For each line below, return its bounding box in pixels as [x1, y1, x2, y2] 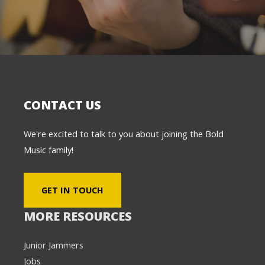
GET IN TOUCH [41, 184, 104, 196]
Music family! [24, 143, 73, 156]
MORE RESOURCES [24, 208, 132, 225]
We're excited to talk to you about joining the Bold [24, 127, 224, 140]
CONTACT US [24, 96, 101, 113]
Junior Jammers [24, 239, 83, 251]
